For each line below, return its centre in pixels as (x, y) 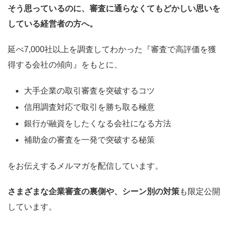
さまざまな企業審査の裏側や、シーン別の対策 (94, 191)
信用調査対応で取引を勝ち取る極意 (89, 107)
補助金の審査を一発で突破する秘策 (89, 140)
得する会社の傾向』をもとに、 (65, 64)
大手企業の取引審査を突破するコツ (89, 90)
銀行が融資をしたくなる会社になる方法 (98, 123)
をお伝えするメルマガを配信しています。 (85, 166)
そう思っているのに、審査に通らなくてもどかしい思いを (114, 8)
